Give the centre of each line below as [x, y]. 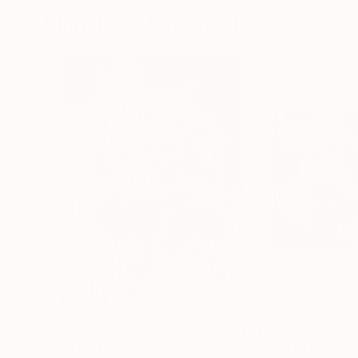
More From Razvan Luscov [167, 24]
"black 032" [298, 348]
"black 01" [77, 348]
